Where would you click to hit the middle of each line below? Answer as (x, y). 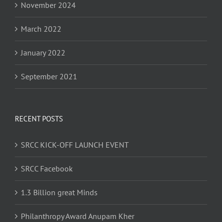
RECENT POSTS (39, 119)
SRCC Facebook (47, 169)
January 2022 (43, 53)
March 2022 (41, 29)
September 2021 (49, 77)
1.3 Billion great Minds (59, 193)
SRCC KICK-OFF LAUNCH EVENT (75, 145)
